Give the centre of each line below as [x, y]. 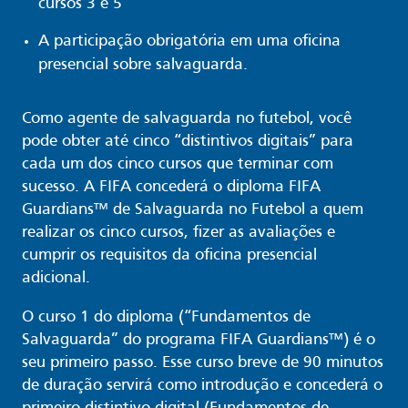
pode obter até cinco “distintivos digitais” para [188, 142]
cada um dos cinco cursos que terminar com [178, 165]
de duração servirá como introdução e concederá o [202, 386]
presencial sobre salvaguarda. [143, 66]
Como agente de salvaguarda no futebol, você [187, 119]
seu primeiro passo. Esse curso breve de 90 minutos [203, 363]
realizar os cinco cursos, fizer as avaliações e [178, 233]
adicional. [56, 279]
